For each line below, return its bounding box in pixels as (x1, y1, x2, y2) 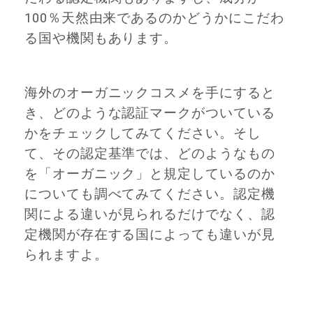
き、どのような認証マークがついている (24, 105, 275, 122)
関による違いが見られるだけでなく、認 (24, 207, 275, 223)
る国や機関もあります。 (24, 31, 178, 46)
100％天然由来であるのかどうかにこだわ (24, 10, 284, 26)
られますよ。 (24, 247, 108, 263)
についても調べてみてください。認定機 (24, 187, 275, 203)
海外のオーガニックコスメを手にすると (24, 85, 275, 101)
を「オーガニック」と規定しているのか (24, 166, 275, 182)
